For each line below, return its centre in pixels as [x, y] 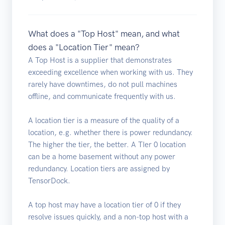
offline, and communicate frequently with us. [102, 96]
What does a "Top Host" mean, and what [104, 33]
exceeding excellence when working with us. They [110, 72]
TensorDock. [49, 181]
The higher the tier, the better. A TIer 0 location [107, 144]
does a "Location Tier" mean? [84, 47]
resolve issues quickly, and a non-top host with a [108, 217]
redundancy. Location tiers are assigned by [99, 168]
